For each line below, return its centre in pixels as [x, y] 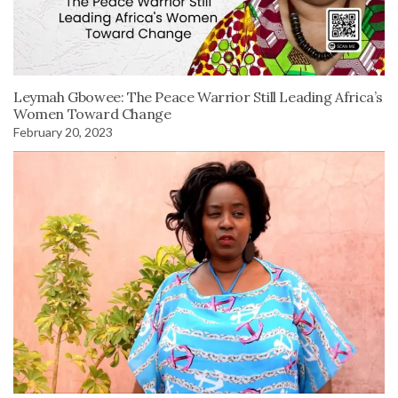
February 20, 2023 [63, 132]
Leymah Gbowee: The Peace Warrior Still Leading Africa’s [199, 97]
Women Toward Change [92, 114]
